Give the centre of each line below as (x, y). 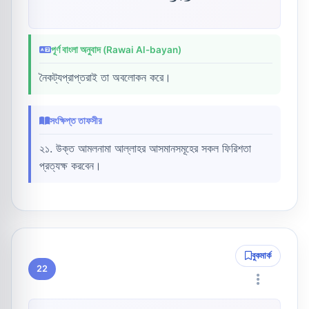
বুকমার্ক (262, 255)
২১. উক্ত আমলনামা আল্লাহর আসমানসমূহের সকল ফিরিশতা (145, 148)
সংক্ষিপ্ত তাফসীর (76, 120)
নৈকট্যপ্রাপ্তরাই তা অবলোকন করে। (105, 77)
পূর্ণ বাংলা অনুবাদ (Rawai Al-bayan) (116, 49)
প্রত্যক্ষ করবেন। (70, 165)
